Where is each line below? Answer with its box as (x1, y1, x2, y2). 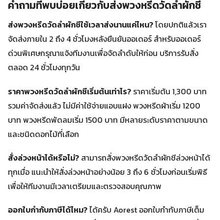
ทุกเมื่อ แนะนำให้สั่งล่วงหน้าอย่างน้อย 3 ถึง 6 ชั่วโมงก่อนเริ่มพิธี (8, 165, 207, 178)
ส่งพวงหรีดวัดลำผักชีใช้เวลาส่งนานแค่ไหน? (8, 19, 153, 31)
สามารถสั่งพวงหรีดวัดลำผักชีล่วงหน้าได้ (79, 151, 210, 164)
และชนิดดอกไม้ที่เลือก (8, 128, 79, 140)
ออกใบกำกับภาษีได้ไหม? (8, 203, 87, 216)
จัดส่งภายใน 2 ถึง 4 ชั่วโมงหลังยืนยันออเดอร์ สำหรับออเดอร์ (8, 33, 201, 45)
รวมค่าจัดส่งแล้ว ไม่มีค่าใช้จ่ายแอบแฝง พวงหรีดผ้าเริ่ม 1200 (8, 99, 200, 111)
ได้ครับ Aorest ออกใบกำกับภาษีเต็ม (87, 203, 204, 216)
